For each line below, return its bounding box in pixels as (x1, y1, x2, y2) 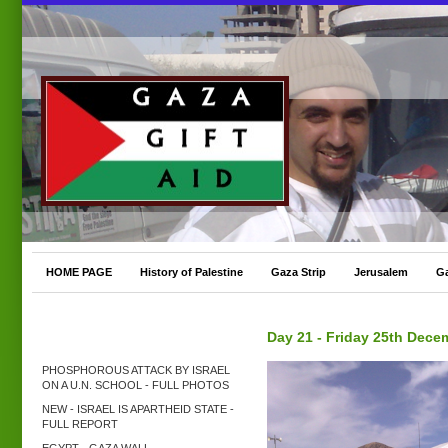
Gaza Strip (271, 266, 326, 278)
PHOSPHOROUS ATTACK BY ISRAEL (42, 364, 230, 376)
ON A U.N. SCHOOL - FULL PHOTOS (42, 379, 229, 391)
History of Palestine (140, 266, 243, 278)
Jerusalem (354, 266, 408, 278)
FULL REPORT (42, 418, 118, 430)
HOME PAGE (46, 266, 112, 278)
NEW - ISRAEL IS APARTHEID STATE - (42, 403, 234, 415)
